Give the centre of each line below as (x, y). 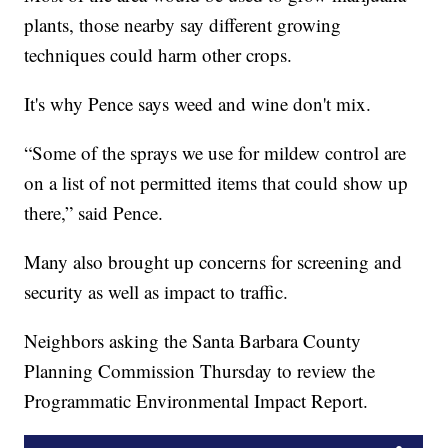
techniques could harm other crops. (158, 55)
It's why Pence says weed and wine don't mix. (198, 104)
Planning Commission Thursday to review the (200, 371)
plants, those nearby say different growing (183, 25)
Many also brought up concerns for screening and (213, 262)
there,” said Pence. (94, 213)
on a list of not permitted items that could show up (216, 183)
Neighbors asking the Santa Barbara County (193, 341)
